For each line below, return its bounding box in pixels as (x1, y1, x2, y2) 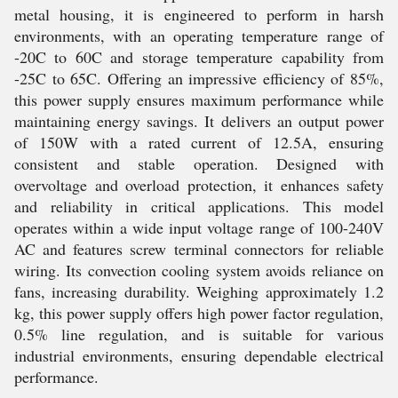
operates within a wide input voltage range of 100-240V (14, 217, 384, 238)
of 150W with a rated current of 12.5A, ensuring (14, 131, 384, 153)
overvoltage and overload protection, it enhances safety (14, 174, 384, 195)
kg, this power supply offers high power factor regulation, (14, 302, 384, 323)
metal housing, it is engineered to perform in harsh (14, 4, 384, 25)
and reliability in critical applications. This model (14, 195, 384, 217)
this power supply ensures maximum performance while (14, 89, 384, 110)
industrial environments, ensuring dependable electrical (14, 345, 384, 366)
